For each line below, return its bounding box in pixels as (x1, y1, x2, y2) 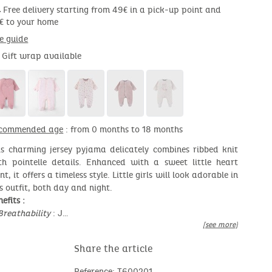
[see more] (202, 220, 238, 229)
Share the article (73, 243, 153, 255)
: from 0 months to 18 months (63, 124, 183, 135)
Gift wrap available (2, 51, 82, 62)
